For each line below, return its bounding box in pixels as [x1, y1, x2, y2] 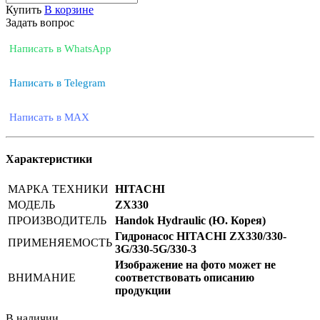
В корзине [44, 3, 94, 16]
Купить [6, 3, 41, 16]
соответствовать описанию [115, 271, 254, 284]
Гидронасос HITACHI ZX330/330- [115, 230, 286, 243]
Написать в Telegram [9, 77, 106, 89]
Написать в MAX [9, 111, 89, 124]
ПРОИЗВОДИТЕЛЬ [8, 214, 106, 227]
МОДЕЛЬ [8, 199, 55, 211]
